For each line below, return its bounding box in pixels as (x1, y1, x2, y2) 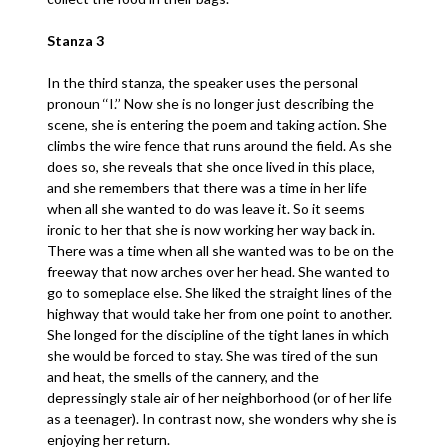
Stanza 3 (47, 32, 108, 49)
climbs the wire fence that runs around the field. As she (47, 137, 393, 154)
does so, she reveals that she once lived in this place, (47, 158, 376, 175)
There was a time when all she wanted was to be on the (47, 242, 395, 259)
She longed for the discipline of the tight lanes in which (47, 326, 390, 343)
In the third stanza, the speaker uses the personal (47, 74, 359, 91)
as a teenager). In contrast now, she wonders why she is (47, 410, 398, 427)
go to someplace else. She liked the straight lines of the (47, 284, 393, 301)
